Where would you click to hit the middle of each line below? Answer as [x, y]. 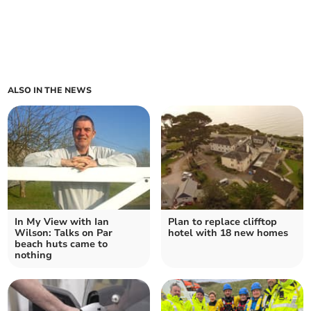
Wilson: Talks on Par [64, 233]
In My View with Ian [62, 222]
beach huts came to [61, 244]
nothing [34, 255]
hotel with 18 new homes [228, 233]
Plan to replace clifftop [222, 222]
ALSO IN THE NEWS [50, 91]
